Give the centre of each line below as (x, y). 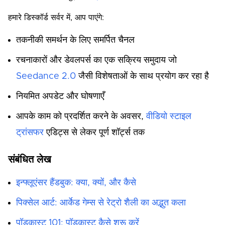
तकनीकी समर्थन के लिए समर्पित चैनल (75, 40)
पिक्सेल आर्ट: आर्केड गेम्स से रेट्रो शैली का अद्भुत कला (101, 203)
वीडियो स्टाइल (169, 117)
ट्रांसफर (30, 133)
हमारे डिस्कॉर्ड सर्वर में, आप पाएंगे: (56, 18)
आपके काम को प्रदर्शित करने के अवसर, (81, 117)
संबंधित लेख (30, 160)
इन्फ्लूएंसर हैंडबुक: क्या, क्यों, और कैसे (76, 183)
